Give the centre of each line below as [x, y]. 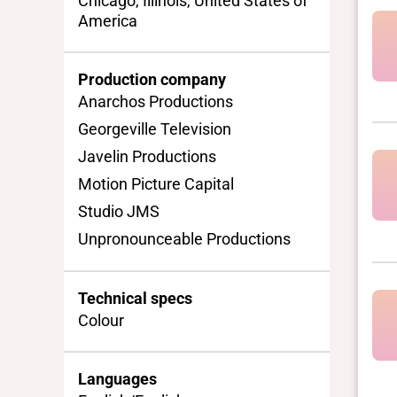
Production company [152, 80]
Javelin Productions [147, 157]
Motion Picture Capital [156, 184]
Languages [117, 379]
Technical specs [135, 298]
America [108, 20]
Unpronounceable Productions [184, 239]
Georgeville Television [155, 129]
